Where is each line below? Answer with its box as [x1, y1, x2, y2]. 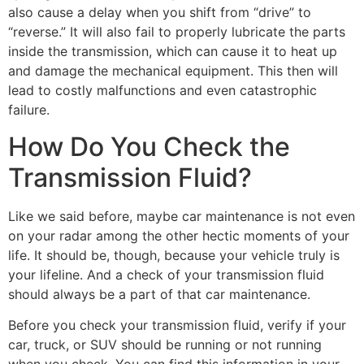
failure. [8, 102, 50, 119]
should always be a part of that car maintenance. [8, 285, 310, 302]
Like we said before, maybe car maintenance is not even [8, 207, 355, 224]
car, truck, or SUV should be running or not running [8, 336, 322, 353]
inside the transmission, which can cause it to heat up [8, 43, 337, 60]
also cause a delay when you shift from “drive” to [8, 4, 311, 21]
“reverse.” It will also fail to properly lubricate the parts [8, 24, 345, 41]
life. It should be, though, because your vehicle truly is [8, 246, 340, 263]
